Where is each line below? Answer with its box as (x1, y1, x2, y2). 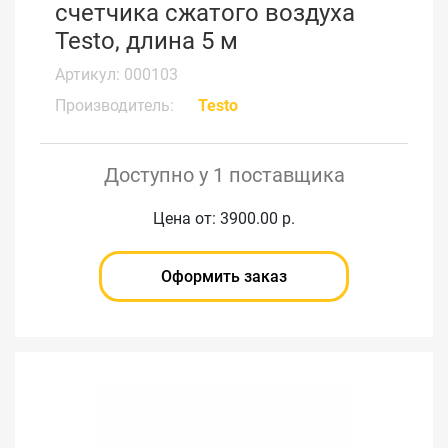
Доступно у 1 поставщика (103, 162, 345, 187)
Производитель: (55, 95, 174, 115)
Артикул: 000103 (55, 64, 178, 84)
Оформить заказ (161, 266, 287, 286)
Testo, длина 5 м (55, 26, 238, 55)
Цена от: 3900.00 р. (153, 208, 295, 228)
